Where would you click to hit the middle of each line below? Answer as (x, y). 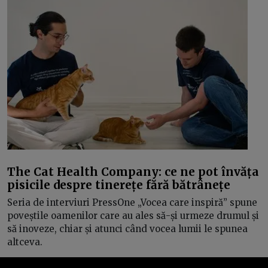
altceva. (25, 242)
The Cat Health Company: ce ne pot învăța (133, 171)
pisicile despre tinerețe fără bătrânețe (119, 185)
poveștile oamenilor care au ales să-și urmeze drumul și (133, 216)
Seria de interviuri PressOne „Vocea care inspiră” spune (132, 202)
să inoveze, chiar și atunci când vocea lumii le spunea (127, 229)
